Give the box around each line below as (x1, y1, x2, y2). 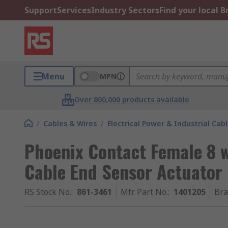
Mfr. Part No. (121, 186, 168, 197)
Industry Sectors (91, 5, 159, 16)
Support (24, 5, 57, 16)
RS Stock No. (24, 186, 71, 197)
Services (57, 5, 91, 16)
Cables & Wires (43, 119, 97, 128)
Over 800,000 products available (74, 95, 190, 104)
